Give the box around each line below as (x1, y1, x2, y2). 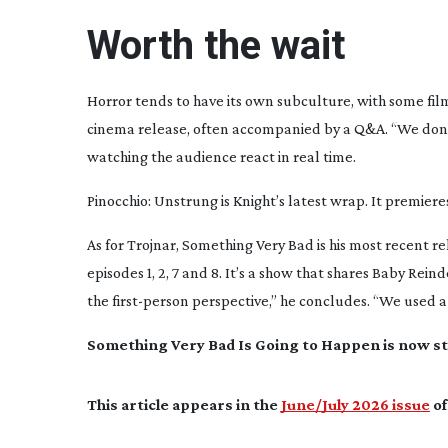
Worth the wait (87, 22, 345, 69)
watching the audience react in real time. (87, 148, 356, 165)
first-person (112, 292, 189, 309)
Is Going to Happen (238, 336, 383, 353)
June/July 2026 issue (281, 396, 430, 413)
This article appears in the (87, 396, 281, 413)
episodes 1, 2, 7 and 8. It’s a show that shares (87, 264, 372, 281)
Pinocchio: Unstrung (87, 192, 218, 209)
